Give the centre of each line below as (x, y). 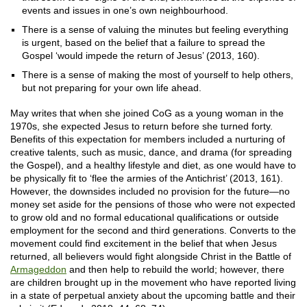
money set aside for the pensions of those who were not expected (153, 204)
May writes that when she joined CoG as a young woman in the (147, 113)
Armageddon (38, 269)
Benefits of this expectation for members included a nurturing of (148, 139)
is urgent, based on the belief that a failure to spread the (144, 42)
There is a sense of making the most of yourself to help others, (158, 75)
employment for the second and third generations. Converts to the (153, 230)
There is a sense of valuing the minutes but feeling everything (155, 29)
